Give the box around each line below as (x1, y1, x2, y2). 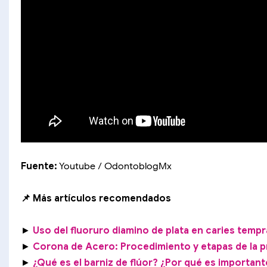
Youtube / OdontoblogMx (57, 160, 172, 172)
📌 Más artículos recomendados (21, 192, 173, 204)
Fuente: (21, 160, 57, 172)
